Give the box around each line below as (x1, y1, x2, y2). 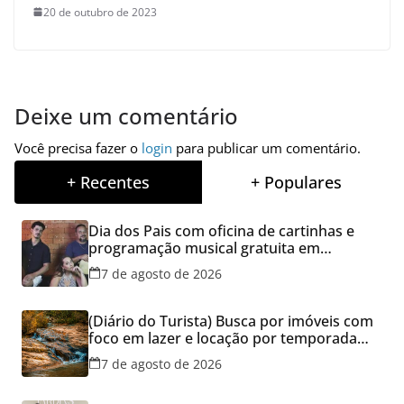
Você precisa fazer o (14, 138, 142, 157)
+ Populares (250, 170, 342, 193)
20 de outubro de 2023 (43, 4, 157, 20)
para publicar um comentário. (172, 138, 361, 157)
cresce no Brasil (88, 344, 196, 365)
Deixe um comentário (14, 100, 238, 131)
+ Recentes (67, 170, 150, 193)
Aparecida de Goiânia (88, 254, 234, 275)
